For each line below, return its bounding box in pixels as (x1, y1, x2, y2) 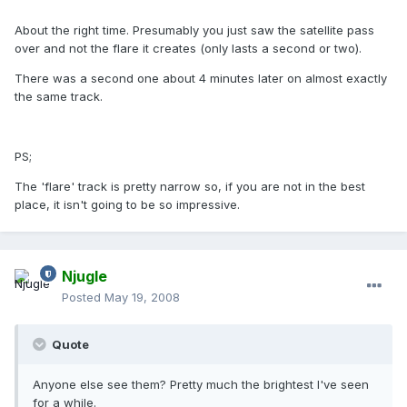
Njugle (62, 267, 107, 286)
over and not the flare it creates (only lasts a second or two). (15, 41, 362, 56)
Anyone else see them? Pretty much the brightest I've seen (33, 377, 369, 392)
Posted (62, 290, 104, 305)
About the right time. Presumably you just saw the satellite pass (15, 23, 374, 38)
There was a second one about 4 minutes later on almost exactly (15, 71, 387, 86)
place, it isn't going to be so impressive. (15, 197, 240, 213)
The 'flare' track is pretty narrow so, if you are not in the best (15, 179, 365, 194)
